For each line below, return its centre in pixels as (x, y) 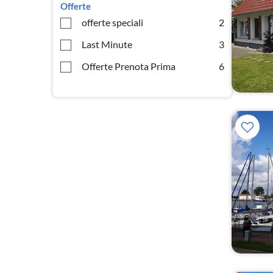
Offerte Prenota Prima (129, 66)
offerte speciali (112, 22)
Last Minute (107, 44)
